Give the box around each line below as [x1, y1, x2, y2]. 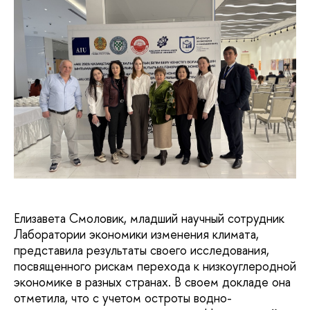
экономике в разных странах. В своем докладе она [14, 273, 291, 291]
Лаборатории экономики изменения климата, [14, 225, 259, 243]
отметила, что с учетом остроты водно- [14, 289, 232, 307]
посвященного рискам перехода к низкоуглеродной [14, 257, 296, 275]
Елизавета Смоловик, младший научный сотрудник [14, 209, 284, 227]
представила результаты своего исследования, [14, 241, 269, 259]
